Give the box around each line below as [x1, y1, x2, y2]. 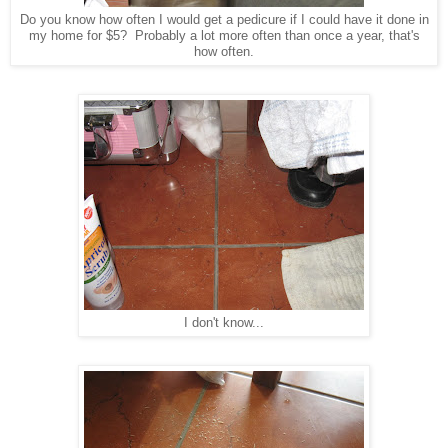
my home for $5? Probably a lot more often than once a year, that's [28, 29, 420, 44]
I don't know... [184, 316, 264, 331]
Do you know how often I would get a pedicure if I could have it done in [19, 13, 429, 28]
